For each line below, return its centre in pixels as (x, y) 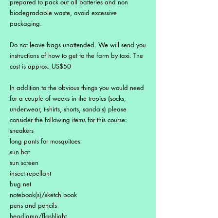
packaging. (26, 23)
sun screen (24, 162)
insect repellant (30, 173)
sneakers (22, 130)
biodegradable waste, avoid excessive (63, 12)
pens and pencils (33, 205)
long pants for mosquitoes (45, 141)
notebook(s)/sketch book (43, 194)
